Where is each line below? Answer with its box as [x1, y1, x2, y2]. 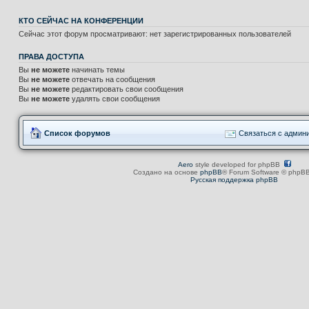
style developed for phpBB [192, 160, 284, 168]
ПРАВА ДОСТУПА [19, 52, 84, 61]
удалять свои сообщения [70, 94, 160, 103]
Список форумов [44, 128, 110, 137]
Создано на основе [133, 168, 200, 176]
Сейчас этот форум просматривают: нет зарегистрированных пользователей [19, 30, 291, 38]
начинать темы [70, 66, 125, 74]
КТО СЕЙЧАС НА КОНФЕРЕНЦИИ [19, 17, 143, 25]
